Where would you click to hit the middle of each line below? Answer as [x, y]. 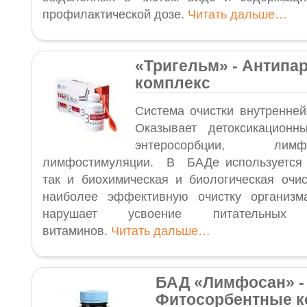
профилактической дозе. [115, 14]
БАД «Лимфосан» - [230, 282]
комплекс [173, 83]
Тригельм [182, 66]
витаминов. [77, 231]
